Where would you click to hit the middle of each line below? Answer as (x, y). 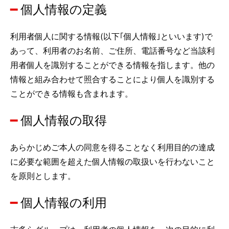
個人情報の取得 (64, 120)
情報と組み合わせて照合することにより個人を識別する (112, 79)
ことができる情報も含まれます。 (72, 94)
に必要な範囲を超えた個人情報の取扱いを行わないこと (112, 162)
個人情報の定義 (64, 9)
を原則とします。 (43, 176)
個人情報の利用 (64, 203)
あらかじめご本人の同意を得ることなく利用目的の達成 (112, 147)
